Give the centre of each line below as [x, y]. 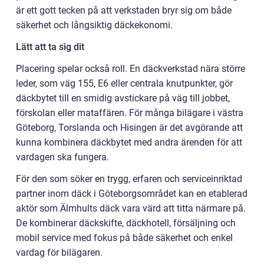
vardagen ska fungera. [62, 157]
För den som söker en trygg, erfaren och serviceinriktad [129, 179]
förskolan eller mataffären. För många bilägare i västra [130, 113]
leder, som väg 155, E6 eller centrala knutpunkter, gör [124, 83]
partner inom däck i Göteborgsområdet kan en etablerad [132, 193]
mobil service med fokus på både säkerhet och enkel [124, 237]
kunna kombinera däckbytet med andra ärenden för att [129, 142]
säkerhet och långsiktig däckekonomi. [94, 25]
